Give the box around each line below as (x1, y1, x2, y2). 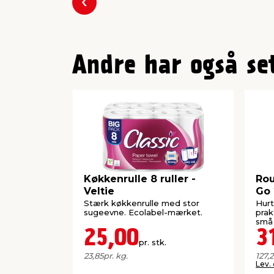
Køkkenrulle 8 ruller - (84, 173, 196, 185)
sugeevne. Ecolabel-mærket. (84, 207, 202, 217)
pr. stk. (139, 237, 166, 247)
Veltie (84, 185, 114, 198)
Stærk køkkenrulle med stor (84, 198, 199, 208)
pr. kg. (103, 250, 128, 261)
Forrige (83, 4, 119, 16)
